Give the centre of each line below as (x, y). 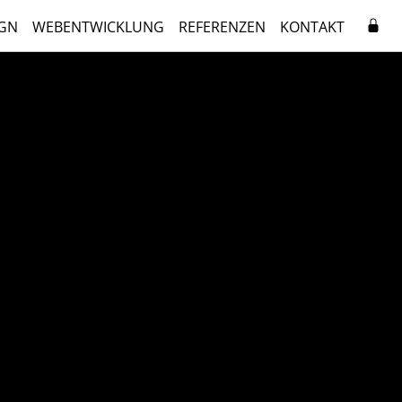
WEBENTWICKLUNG (98, 27)
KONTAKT (312, 27)
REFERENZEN (222, 27)
